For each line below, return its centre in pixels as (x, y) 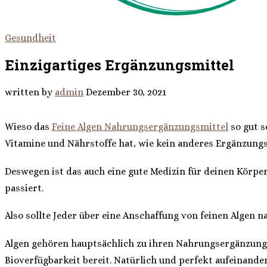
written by (30, 92)
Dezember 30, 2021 (126, 92)
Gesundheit (30, 38)
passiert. (24, 188)
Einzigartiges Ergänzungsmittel (119, 65)
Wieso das (28, 126)
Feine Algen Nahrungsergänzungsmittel (140, 126)
